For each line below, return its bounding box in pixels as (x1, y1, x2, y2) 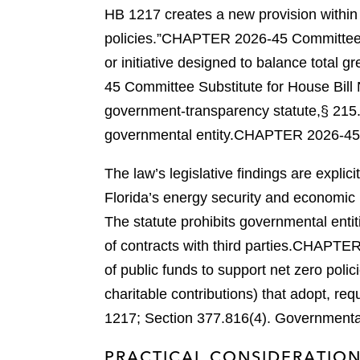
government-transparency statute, (104, 103, 321, 120)
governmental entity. (104, 127, 234, 144)
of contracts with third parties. (104, 238, 292, 255)
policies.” (104, 31, 162, 47)
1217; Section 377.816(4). (104, 310, 271, 327)
